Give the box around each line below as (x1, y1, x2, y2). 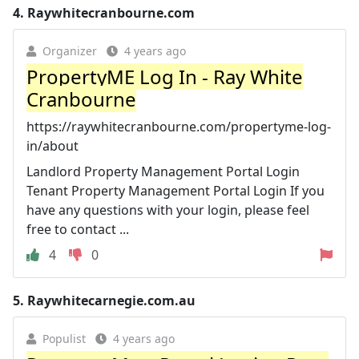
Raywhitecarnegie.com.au (27, 291, 196, 309)
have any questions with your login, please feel (26, 200, 309, 219)
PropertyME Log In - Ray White (26, 63, 303, 90)
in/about (26, 136, 79, 155)
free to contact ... (26, 220, 129, 238)
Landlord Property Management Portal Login (26, 162, 300, 180)
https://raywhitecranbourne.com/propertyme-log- (26, 117, 331, 135)
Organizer (42, 42, 97, 58)
